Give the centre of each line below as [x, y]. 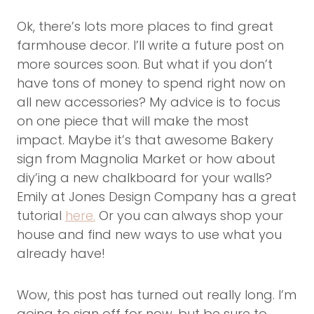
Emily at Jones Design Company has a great [157, 196]
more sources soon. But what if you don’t [145, 64]
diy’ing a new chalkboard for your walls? [144, 177]
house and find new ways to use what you [149, 234]
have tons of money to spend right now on [151, 83]
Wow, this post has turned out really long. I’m [157, 294]
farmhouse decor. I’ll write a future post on [150, 45]
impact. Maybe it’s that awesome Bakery [145, 139]
